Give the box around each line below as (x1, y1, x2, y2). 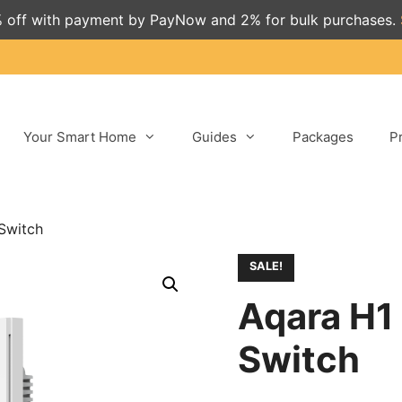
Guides (191, 128, 237, 145)
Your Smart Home (22, 128, 136, 145)
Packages (292, 128, 354, 145)
